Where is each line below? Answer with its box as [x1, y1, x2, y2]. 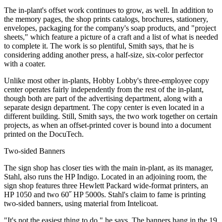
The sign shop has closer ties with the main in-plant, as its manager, [4, 164, 213, 172]
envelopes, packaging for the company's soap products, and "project [4, 24, 216, 33]
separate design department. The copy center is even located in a [4, 103, 204, 112]
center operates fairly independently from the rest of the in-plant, [4, 85, 204, 94]
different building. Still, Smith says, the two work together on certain [4, 112, 218, 121]
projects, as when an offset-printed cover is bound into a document [4, 121, 211, 130]
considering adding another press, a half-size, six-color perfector [4, 51, 203, 59]
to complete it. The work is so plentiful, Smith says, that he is [4, 42, 194, 51]
